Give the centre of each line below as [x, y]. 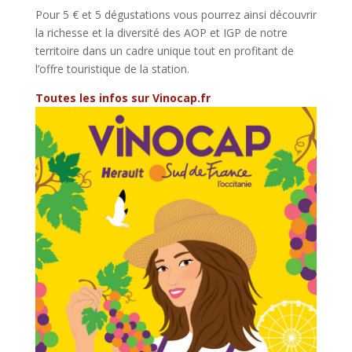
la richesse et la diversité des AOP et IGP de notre [161, 33]
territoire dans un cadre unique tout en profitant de [164, 51]
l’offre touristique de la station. [112, 69]
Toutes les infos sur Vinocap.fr [123, 98]
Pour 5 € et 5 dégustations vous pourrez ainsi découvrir [176, 15]
